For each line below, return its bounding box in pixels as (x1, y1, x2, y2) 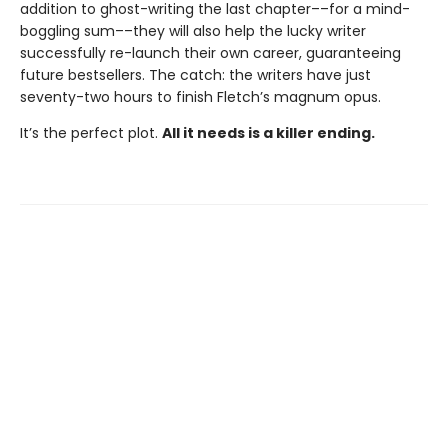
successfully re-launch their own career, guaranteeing (20, 42, 401, 63)
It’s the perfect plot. (20, 122, 162, 143)
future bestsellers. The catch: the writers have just (20, 64, 371, 85)
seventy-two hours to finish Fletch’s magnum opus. (20, 86, 381, 107)
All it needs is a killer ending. (162, 122, 375, 143)
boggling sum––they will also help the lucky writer (20, 20, 366, 41)
